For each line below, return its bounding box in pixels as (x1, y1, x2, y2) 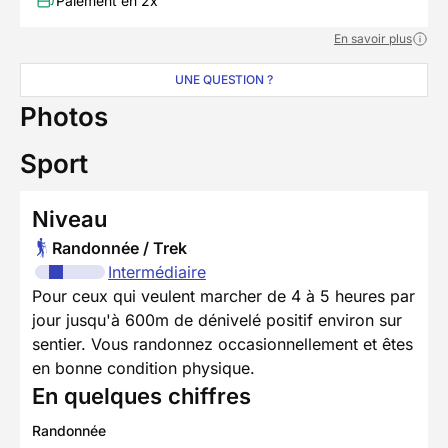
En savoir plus (334, 31, 412, 47)
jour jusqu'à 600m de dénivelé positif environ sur (32, 310, 402, 331)
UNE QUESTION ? (175, 72, 273, 88)
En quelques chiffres (32, 383, 251, 410)
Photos (20, 101, 108, 133)
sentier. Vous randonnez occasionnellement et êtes (32, 334, 413, 355)
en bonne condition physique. (32, 358, 255, 379)
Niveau (32, 206, 107, 233)
